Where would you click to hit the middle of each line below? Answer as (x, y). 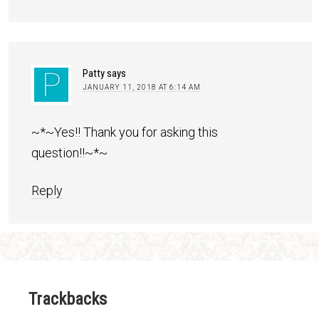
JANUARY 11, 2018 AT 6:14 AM (142, 87)
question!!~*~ (69, 152)
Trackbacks (68, 299)
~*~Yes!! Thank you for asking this (125, 132)
